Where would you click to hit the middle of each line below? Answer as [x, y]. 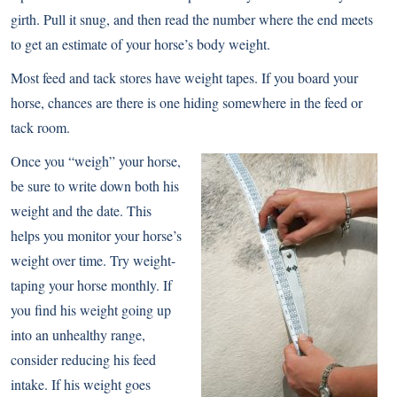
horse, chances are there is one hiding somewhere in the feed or [187, 102]
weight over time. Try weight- [93, 260]
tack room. [40, 127]
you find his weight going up [91, 309]
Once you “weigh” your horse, [96, 160]
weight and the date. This [81, 210]
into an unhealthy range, [78, 334]
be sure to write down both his [95, 185]
